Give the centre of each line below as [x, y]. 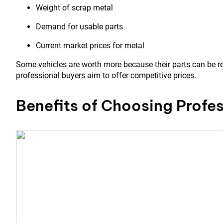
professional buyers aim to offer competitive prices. [106, 76]
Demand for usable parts [79, 27]
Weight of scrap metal [74, 8]
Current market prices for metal [90, 46]
